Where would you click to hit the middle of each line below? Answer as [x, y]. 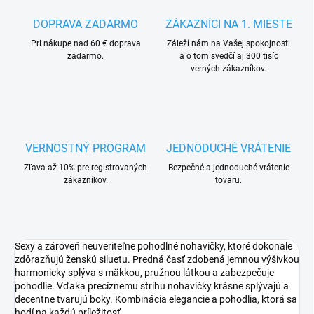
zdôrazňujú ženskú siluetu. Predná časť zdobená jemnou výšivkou [157, 260]
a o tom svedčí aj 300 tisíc [228, 56]
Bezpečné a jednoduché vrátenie [228, 168]
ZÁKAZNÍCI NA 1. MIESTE [228, 25]
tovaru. [228, 180]
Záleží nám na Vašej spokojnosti [228, 44]
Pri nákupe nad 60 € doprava [86, 44]
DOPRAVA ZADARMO [86, 25]
